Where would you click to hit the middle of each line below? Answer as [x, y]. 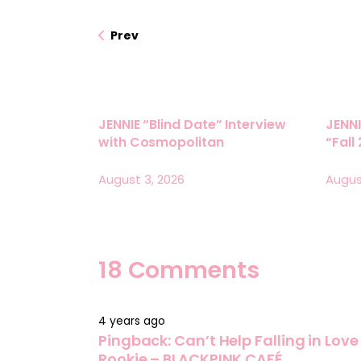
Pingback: [137, 340]
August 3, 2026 [141, 179]
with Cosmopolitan [161, 142]
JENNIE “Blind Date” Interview [192, 124]
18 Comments [179, 270]
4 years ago [132, 320]
